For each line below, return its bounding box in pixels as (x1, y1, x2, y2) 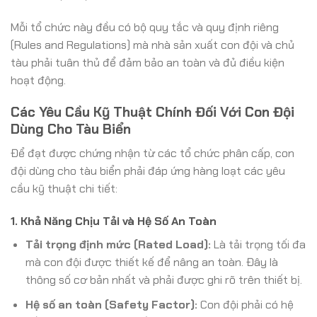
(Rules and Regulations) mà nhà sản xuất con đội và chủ (11, 37, 294, 52)
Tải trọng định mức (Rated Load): (25, 237, 211, 253)
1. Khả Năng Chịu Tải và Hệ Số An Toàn (11, 214, 217, 229)
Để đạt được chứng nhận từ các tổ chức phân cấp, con (11, 146, 294, 161)
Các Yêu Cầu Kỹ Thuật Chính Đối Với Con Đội (11, 103, 294, 121)
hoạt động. (11, 72, 66, 88)
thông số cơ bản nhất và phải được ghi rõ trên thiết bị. (25, 272, 302, 288)
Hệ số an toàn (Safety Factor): (25, 296, 197, 312)
